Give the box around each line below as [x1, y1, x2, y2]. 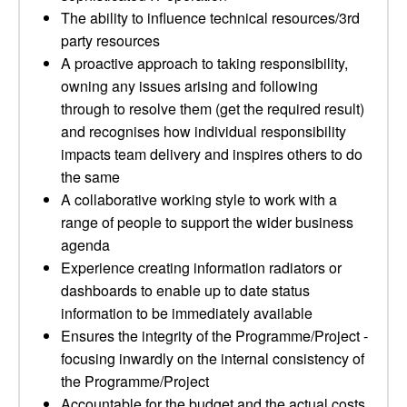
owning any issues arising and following [61, 75, 318, 96]
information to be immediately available [61, 303, 313, 323]
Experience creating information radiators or [61, 257, 342, 278]
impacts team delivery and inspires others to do [61, 144, 362, 164]
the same [61, 166, 120, 187]
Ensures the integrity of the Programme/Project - [61, 325, 368, 346]
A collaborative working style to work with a [61, 189, 337, 210]
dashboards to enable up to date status [61, 280, 310, 301]
